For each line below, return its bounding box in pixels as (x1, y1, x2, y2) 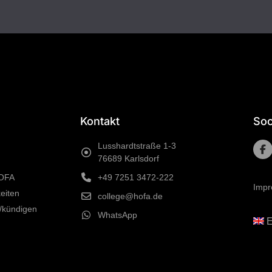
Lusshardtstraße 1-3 (98, 140, 176, 151)
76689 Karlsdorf (98, 153, 159, 163)
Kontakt (80, 114, 120, 127)
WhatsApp (98, 209, 137, 220)
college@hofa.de (98, 191, 163, 201)
